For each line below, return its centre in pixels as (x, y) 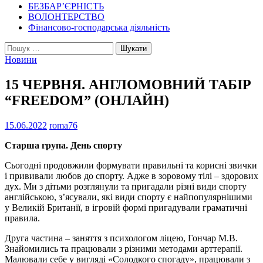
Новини (21, 59)
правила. (22, 218)
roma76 (63, 125)
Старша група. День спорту (63, 145)
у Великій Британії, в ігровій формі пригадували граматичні (126, 207)
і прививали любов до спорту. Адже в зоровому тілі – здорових (131, 176)
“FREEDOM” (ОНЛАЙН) (87, 100)
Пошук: (19, 46)
